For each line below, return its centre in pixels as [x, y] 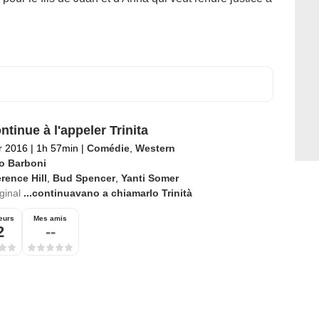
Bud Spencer [84, 178]
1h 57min [57, 148]
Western [155, 148]
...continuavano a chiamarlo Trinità [108, 193]
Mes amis [50, 219]
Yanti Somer [150, 178]
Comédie [108, 148]
